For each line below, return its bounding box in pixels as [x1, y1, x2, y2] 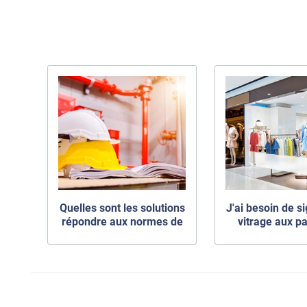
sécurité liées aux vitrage [60, 229, 184, 243]
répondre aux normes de [61, 215, 183, 229]
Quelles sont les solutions [59, 201, 185, 215]
